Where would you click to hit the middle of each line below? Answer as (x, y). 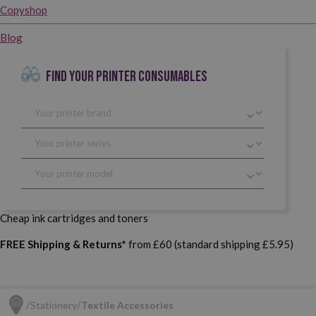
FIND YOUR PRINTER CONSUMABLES (126, 76)
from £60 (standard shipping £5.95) (210, 244)
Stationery (54, 305)
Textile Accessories (127, 305)
